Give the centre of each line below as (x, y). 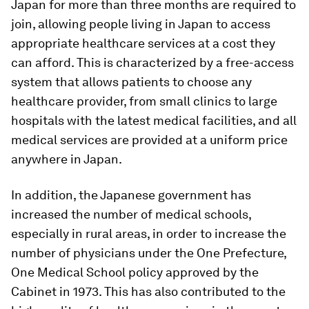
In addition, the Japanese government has (131, 195)
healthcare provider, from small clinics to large (144, 101)
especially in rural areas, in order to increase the (149, 233)
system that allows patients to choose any (131, 82)
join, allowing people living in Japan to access (141, 24)
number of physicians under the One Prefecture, (149, 253)
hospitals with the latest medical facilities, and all (154, 120)
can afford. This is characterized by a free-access (152, 62)
